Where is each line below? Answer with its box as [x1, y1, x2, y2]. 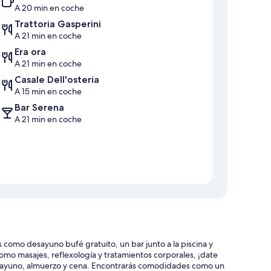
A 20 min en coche [15, 2, 84, 14]
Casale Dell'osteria [15, 74, 99, 86]
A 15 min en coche [15, 86, 82, 97]
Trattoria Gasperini [15, 18, 101, 30]
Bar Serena [15, 102, 64, 114]
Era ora [15, 46, 46, 58]
